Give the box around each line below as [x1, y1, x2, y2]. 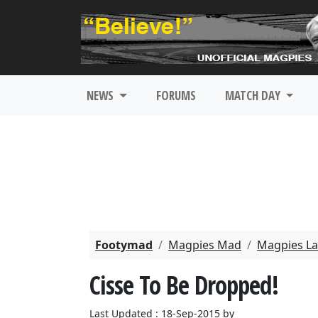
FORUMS [155, 87, 196, 104]
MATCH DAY [224, 87, 283, 104]
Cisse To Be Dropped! [89, 268, 278, 302]
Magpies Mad [168, 237, 241, 253]
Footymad [95, 237, 153, 253]
